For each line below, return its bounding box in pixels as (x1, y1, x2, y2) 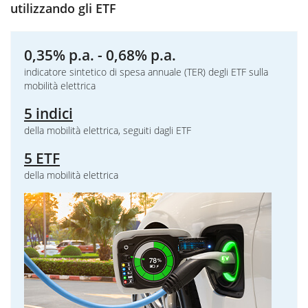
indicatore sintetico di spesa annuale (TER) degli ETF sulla (24, 65, 268, 78)
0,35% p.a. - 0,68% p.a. (24, 45, 176, 65)
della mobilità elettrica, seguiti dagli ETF (24, 124, 191, 137)
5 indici (24, 104, 73, 123)
